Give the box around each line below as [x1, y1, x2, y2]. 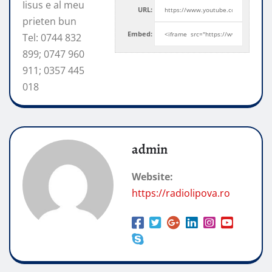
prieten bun [22, 14, 76, 28]
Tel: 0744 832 [22, 30, 81, 44]
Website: [132, 169, 173, 183]
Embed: [127, 29, 152, 39]
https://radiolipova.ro [132, 186, 230, 200]
